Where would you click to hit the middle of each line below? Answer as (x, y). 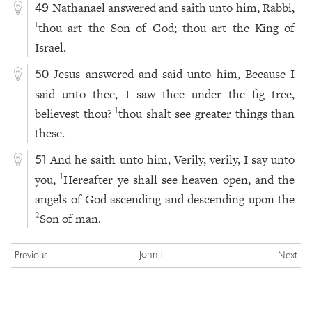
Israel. (51, 47)
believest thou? (75, 113)
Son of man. (71, 218)
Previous (31, 256)
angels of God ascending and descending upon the (165, 199)
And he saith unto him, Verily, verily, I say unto (173, 159)
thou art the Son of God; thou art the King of (167, 28)
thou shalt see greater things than (207, 113)
